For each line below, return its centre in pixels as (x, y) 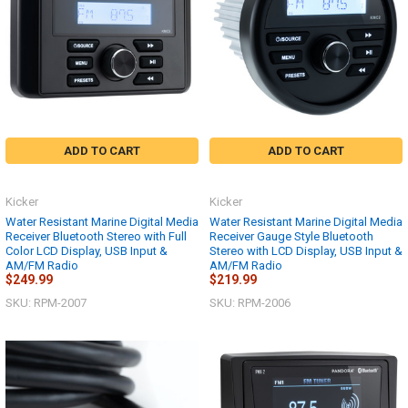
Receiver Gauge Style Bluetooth (291, 236)
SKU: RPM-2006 (250, 303)
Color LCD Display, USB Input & (87, 250)
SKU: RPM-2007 (46, 303)
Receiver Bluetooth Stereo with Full (96, 236)
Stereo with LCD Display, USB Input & (306, 250)
